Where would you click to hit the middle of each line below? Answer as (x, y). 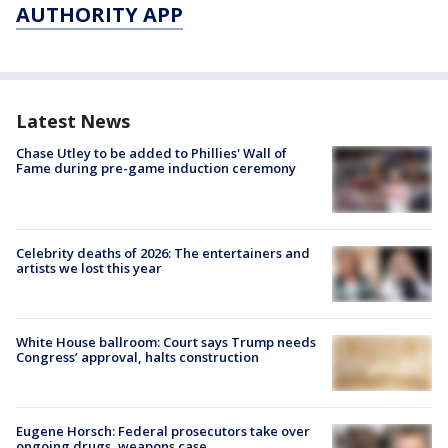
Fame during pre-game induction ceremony (156, 168)
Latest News (73, 121)
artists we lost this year (89, 267)
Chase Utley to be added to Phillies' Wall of (151, 153)
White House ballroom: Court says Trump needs (166, 342)
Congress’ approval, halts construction (137, 357)
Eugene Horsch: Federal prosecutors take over (163, 431)
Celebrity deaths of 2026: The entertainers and (163, 252)
